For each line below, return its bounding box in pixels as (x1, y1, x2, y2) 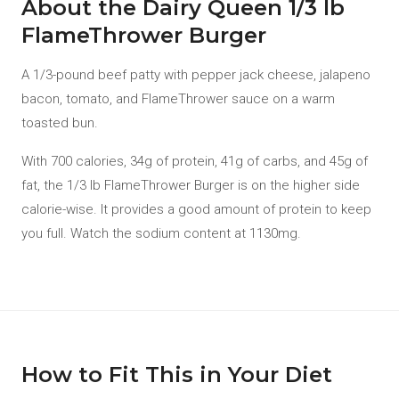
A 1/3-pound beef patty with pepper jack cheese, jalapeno (21, 67, 370, 83)
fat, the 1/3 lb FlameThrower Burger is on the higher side (21, 177, 360, 193)
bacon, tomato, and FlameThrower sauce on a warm (21, 91, 335, 107)
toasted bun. (21, 115, 98, 131)
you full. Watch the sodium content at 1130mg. (21, 225, 301, 241)
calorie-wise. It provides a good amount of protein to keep (21, 201, 371, 217)
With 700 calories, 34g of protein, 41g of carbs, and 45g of (21, 153, 368, 169)
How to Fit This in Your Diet (21, 362, 332, 387)
